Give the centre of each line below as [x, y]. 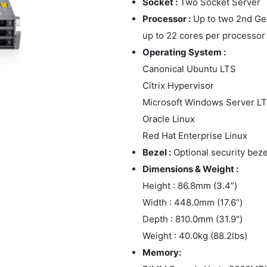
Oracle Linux [169, 119]
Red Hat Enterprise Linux [195, 135]
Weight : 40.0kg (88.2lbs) [195, 235]
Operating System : [184, 52]
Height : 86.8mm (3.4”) [190, 185]
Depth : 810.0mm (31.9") [193, 219]
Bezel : [157, 152]
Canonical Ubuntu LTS [189, 69]
